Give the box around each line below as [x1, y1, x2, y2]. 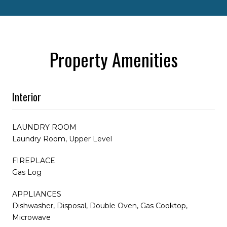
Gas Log [12, 167, 42, 177]
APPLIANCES [12, 189, 61, 199]
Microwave [12, 212, 51, 222]
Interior [12, 89, 41, 104]
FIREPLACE [12, 156, 55, 165]
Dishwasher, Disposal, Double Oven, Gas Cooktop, [12, 201, 187, 210]
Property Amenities [49, 45, 178, 72]
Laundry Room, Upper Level [12, 134, 112, 143]
